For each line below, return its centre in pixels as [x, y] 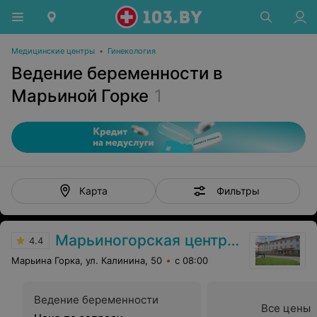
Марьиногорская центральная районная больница [141, 240]
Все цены [286, 308]
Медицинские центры [53, 51]
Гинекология [132, 51]
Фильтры [238, 190]
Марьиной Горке [80, 96]
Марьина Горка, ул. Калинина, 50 [87, 260]
